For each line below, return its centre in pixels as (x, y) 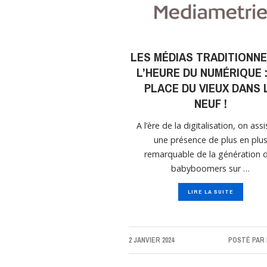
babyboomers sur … (211, 169)
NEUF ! (210, 104)
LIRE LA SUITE (210, 192)
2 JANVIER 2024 (151, 240)
